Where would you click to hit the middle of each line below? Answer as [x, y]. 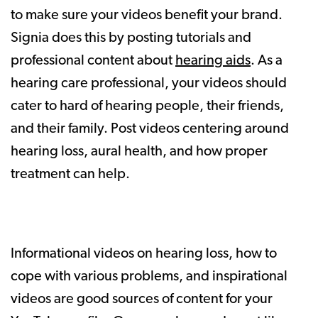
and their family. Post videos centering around [150, 129]
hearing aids [213, 61]
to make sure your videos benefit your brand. [147, 15]
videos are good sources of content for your [142, 299]
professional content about [93, 61]
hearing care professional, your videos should [149, 83]
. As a [267, 61]
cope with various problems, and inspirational [149, 276]
